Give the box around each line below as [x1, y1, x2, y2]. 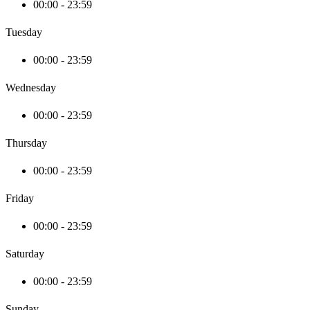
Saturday [6, 248, 44, 260]
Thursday [6, 137, 47, 149]
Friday [6, 192, 34, 205]
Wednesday [6, 82, 56, 94]
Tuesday [6, 26, 42, 39]
